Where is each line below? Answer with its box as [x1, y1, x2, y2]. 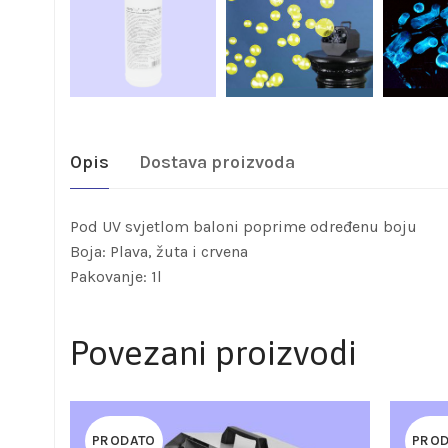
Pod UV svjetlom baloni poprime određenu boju [70, 217, 417, 237]
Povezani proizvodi [70, 333, 357, 373]
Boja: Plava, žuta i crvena [70, 242, 248, 262]
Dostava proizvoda [139, 151, 295, 174]
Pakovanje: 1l [70, 267, 162, 287]
